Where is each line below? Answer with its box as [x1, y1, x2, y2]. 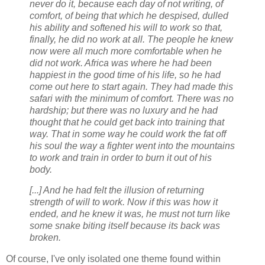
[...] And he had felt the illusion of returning [30, 185, 204, 196]
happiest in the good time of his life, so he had [30, 69, 221, 80]
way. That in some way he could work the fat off [30, 128, 226, 139]
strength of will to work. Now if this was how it [30, 197, 218, 208]
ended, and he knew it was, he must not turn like [30, 209, 230, 219]
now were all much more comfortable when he [30, 46, 222, 56]
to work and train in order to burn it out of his [30, 152, 212, 163]
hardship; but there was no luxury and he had [30, 105, 218, 115]
